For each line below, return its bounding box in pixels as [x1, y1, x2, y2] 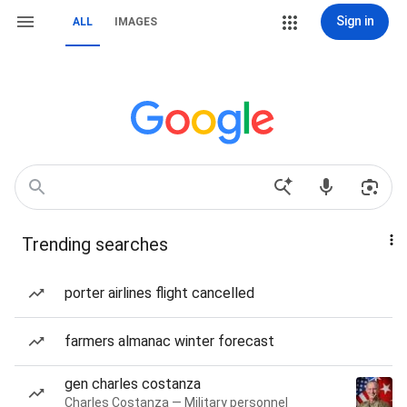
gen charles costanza [65, 375, 201, 392]
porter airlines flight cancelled [65, 284, 254, 302]
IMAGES [114, 15, 157, 28]
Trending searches [22, 233, 168, 255]
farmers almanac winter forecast [65, 333, 274, 350]
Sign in [335, 14, 374, 28]
